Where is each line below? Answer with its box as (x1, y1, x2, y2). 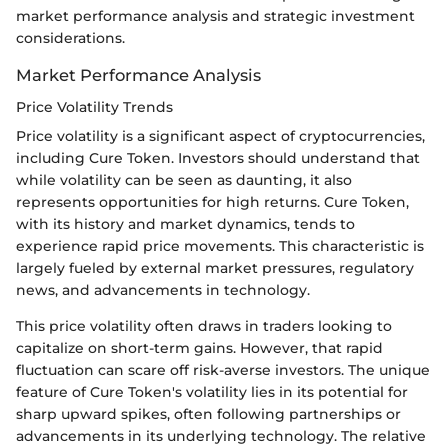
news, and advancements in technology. (16, 280, 310, 299)
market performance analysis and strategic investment (16, 6, 415, 25)
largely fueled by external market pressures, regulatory (16, 258, 414, 277)
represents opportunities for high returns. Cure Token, (16, 192, 409, 211)
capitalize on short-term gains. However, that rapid (16, 338, 383, 357)
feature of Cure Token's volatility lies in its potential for (16, 382, 408, 401)
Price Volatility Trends (16, 97, 173, 116)
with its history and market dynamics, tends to (16, 214, 355, 233)
